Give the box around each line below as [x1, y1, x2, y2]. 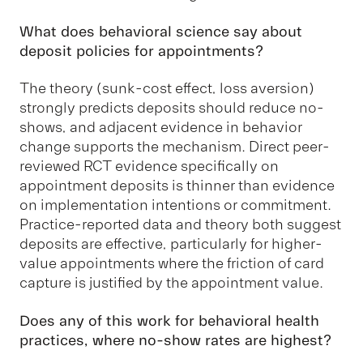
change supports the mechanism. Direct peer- [19, 138, 330, 156]
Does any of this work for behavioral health [19, 311, 319, 330]
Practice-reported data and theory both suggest [19, 216, 341, 234]
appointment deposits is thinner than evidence [19, 177, 335, 195]
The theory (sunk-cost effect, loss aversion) [19, 79, 314, 98]
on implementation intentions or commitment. [19, 196, 331, 215]
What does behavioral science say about [19, 22, 302, 41]
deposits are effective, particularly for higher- [19, 235, 322, 254]
